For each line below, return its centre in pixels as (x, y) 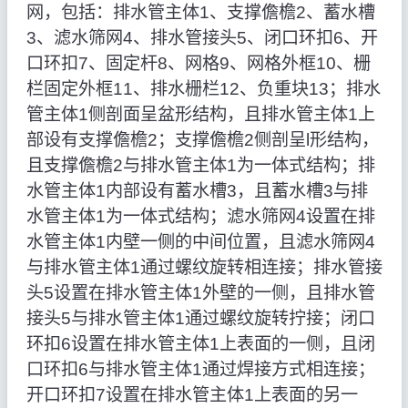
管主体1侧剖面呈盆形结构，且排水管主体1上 (200, 115)
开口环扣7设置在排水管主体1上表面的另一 (192, 395)
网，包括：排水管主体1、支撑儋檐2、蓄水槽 (200, 13)
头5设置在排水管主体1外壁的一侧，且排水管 (200, 293)
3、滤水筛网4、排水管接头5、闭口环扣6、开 (202, 38)
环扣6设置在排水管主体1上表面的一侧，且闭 (200, 344)
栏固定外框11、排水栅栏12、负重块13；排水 (203, 89)
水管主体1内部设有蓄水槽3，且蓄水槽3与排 (197, 191)
